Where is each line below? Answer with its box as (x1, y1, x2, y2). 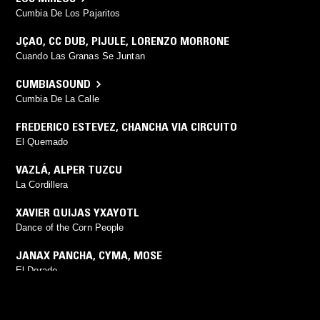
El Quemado (16, 136, 68, 148)
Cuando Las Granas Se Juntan (16, 51, 145, 62)
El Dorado (16, 265, 57, 276)
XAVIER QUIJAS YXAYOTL (16, 205, 139, 220)
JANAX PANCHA (16, 248, 93, 263)
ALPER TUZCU (54, 162, 122, 177)
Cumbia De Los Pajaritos (16, 8, 121, 19)
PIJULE (91, 34, 126, 49)
